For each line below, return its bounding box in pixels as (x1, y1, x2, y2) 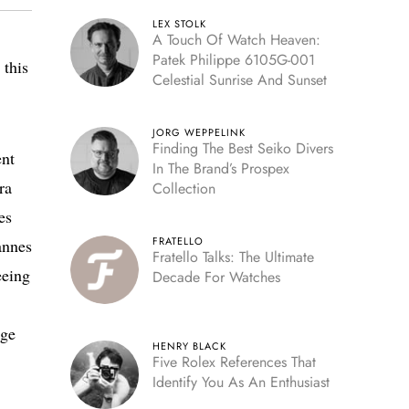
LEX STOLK (152, 16, 206, 31)
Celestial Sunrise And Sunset (152, 69, 327, 90)
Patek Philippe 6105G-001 (152, 49, 315, 70)
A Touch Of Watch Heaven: (152, 29, 320, 50)
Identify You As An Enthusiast (152, 372, 330, 393)
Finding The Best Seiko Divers (152, 138, 333, 159)
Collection (152, 178, 215, 199)
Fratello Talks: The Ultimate (152, 246, 314, 267)
